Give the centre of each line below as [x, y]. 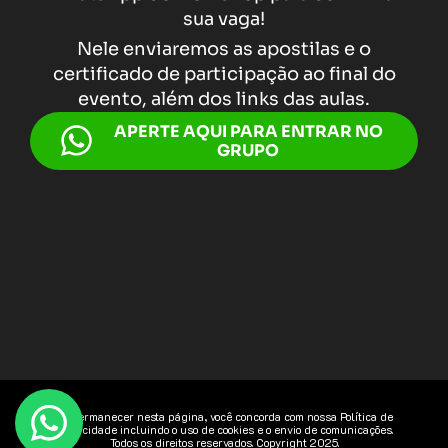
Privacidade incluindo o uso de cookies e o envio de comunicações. [224, 429]
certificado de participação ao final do [224, 73]
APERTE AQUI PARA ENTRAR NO [248, 131]
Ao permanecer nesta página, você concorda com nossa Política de [224, 416]
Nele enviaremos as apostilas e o [224, 48]
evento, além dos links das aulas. [224, 98]
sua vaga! [224, 18]
